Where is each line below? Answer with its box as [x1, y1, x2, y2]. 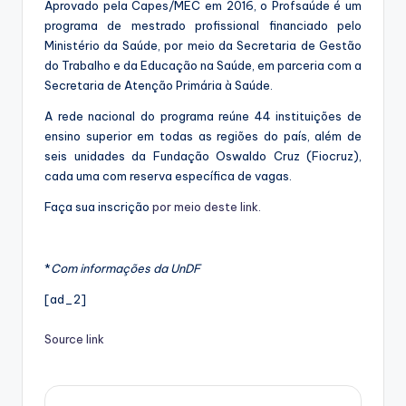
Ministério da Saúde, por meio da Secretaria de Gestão [44, 38, 362, 53]
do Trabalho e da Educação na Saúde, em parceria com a [44, 58, 362, 73]
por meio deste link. [152, 199, 264, 215]
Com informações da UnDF [51, 261, 200, 276]
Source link [44, 332, 104, 347]
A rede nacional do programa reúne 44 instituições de [44, 109, 362, 124]
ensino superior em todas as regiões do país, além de [44, 129, 362, 144]
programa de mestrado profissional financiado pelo [44, 18, 362, 34]
